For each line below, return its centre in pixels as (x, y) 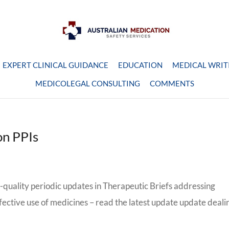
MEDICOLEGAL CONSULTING (87, 83)
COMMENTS (172, 83)
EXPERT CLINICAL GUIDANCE (55, 65)
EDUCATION (140, 65)
